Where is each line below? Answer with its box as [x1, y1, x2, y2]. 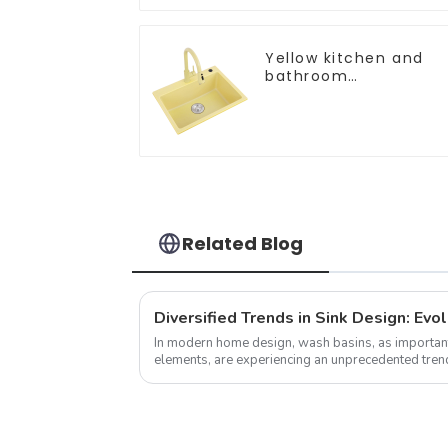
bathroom [265, 65, 349, 86]
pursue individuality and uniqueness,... [154, 367, 376, 386]
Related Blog [182, 230, 304, 256]
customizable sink [265, 83, 417, 104]
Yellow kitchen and [265, 47, 424, 68]
